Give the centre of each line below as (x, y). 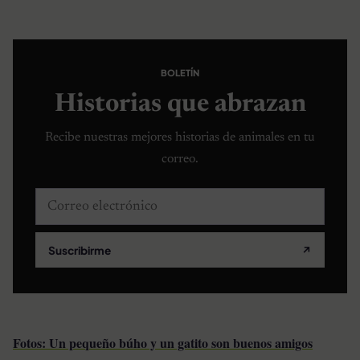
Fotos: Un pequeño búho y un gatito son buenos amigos (163, 343)
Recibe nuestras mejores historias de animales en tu (180, 137)
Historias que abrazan (180, 105)
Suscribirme (80, 250)
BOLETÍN (180, 73)
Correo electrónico (90, 199)
